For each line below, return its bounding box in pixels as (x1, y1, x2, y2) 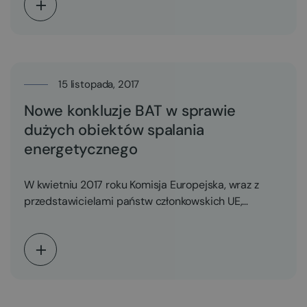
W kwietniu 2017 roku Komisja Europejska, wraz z (24, 177, 259, 192)
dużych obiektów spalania (24, 120, 204, 140)
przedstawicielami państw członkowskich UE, (24, 194, 243, 208)
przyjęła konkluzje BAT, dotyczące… (24, 210, 193, 225)
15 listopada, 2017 (58, 77, 140, 91)
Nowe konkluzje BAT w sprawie (24, 101, 236, 121)
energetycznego (24, 139, 138, 159)
